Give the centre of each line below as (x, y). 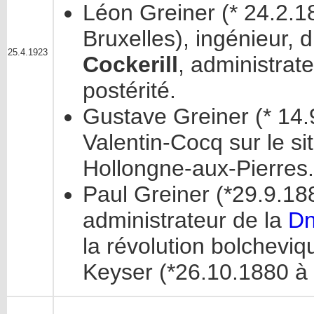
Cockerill (130, 65)
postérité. (129, 91)
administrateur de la (185, 220)
